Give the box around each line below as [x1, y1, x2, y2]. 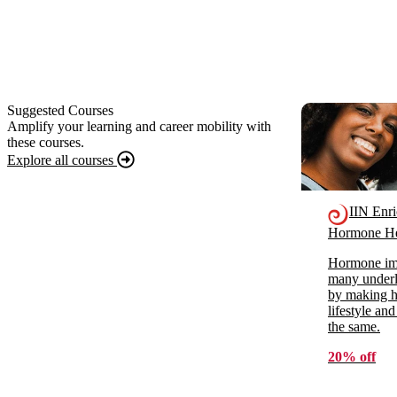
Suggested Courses [7, 102, 113, 118]
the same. [328, 319, 380, 335]
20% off [328, 349, 376, 365]
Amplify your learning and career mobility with [7, 118, 271, 134]
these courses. [7, 134, 84, 150]
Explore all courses [7, 152, 117, 167]
